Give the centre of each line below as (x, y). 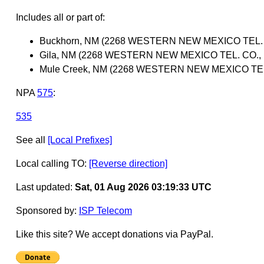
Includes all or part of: (60, 17)
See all (32, 140)
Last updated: (45, 187)
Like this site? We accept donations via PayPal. (114, 234)
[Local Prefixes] (80, 140)
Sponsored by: (47, 210)
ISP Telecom (105, 210)
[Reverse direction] (128, 163)
